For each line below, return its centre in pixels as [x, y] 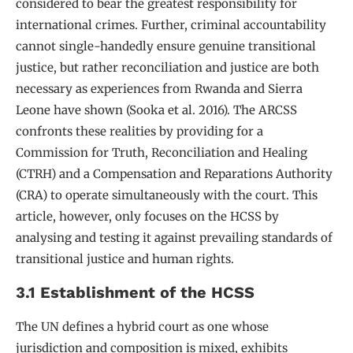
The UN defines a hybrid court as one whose [142, 326]
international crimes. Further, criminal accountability [171, 25]
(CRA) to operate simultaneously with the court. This [167, 195]
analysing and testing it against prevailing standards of [174, 238]
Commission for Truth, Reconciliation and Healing [162, 153]
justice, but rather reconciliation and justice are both [167, 68]
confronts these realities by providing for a [139, 132]
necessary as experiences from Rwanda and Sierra [159, 89]
